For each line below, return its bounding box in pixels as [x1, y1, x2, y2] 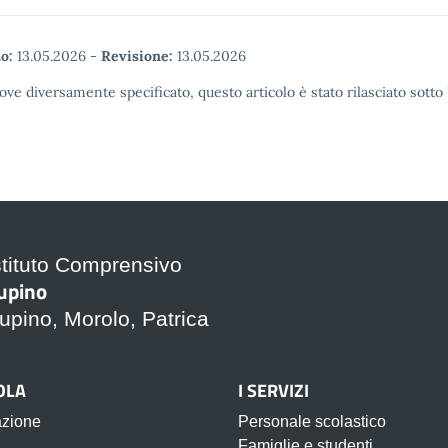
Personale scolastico [238, 413, 386, 430]
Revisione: [101, 47, 173, 65]
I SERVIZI [238, 377, 309, 404]
